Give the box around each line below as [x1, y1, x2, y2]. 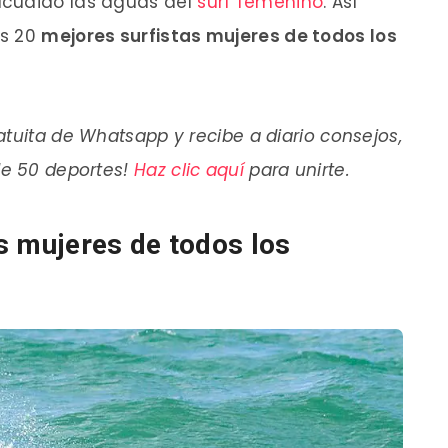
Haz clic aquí [134, 157, 244, 182]
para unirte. [243, 157, 350, 182]
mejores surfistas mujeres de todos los [41, 23, 397, 48]
